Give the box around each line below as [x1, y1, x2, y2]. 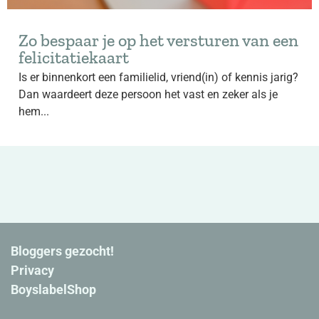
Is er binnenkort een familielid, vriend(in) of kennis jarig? [19, 70, 298, 84]
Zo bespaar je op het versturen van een [19, 30, 298, 51]
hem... [19, 105, 49, 118]
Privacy [11, 263, 55, 278]
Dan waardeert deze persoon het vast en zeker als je [19, 88, 278, 101]
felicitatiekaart [19, 47, 129, 68]
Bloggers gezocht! [11, 244, 115, 258]
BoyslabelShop [11, 282, 97, 297]
